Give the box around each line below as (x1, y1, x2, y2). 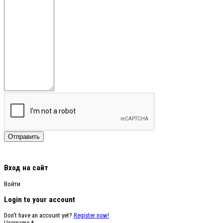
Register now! (74, 211, 109, 219)
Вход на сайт (4, 163, 48, 173)
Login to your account (4, 195, 75, 204)
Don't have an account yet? (4, 211, 74, 219)
